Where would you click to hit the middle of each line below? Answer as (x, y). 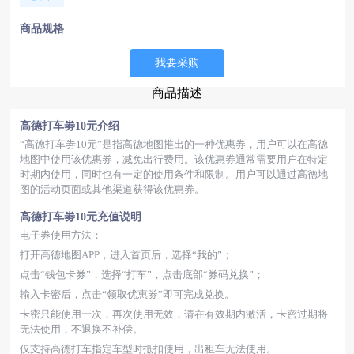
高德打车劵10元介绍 (69, 126)
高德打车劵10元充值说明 (80, 217)
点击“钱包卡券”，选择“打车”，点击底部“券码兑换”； (141, 275)
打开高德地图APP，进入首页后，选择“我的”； (126, 255)
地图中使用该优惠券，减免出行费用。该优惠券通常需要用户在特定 (173, 159)
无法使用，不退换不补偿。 (81, 329)
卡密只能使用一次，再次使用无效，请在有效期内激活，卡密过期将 (173, 314)
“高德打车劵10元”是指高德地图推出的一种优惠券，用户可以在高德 (173, 144)
